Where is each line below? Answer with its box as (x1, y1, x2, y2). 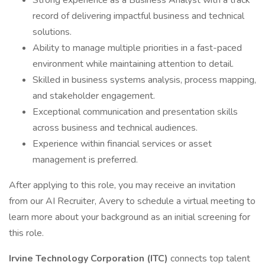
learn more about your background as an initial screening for (9, 211, 250, 224)
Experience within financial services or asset (33, 137, 212, 150)
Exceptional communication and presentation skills (33, 105, 238, 118)
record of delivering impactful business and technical (33, 9, 244, 22)
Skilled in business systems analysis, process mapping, (33, 73, 256, 86)
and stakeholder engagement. (33, 89, 155, 102)
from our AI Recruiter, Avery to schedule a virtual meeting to (9, 195, 256, 208)
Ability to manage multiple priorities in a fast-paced (33, 41, 242, 54)
